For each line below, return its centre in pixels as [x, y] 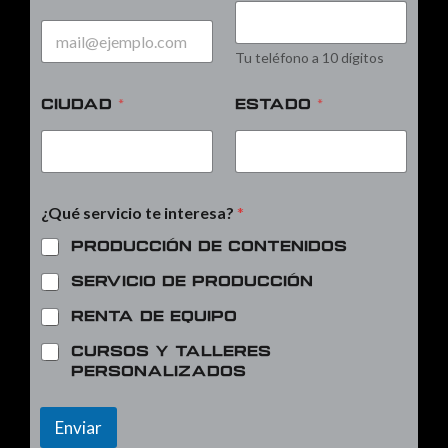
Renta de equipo [154, 316]
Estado [276, 104]
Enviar [78, 427]
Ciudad [79, 104]
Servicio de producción [192, 281]
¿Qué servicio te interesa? [139, 212]
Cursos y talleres [171, 351]
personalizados [158, 371]
